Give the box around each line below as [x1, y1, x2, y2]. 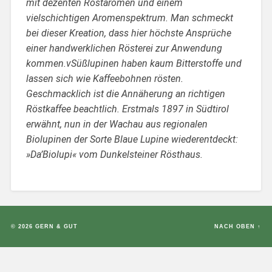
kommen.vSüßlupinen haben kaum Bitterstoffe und [25, 57, 242, 69]
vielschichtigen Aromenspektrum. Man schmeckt [25, 12, 233, 24]
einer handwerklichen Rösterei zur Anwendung [25, 42, 222, 54]
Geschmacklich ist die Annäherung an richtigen [25, 87, 225, 100]
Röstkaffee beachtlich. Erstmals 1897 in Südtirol [25, 103, 229, 115]
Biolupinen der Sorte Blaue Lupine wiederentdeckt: [25, 133, 238, 145]
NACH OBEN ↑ [214, 223, 262, 229]
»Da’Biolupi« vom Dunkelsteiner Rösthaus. [25, 148, 203, 160]
